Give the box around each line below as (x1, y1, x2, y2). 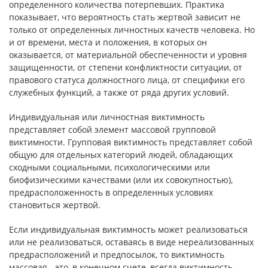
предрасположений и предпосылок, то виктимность (9, 249, 224, 260)
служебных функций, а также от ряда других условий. (9, 87, 229, 98)
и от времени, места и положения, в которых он (9, 36, 207, 48)
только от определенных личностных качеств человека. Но (9, 24, 255, 35)
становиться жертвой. (9, 199, 100, 211)
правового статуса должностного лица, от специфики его (9, 74, 245, 86)
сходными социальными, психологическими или (9, 162, 210, 173)
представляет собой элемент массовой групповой (9, 124, 216, 135)
